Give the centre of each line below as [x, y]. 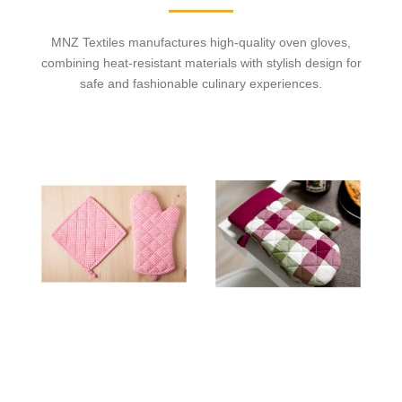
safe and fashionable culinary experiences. [201, 84]
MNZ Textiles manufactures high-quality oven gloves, [201, 43]
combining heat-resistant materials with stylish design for [201, 63]
